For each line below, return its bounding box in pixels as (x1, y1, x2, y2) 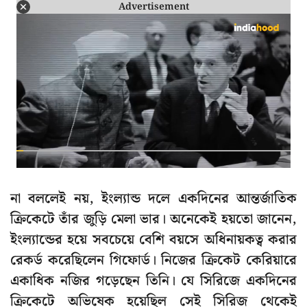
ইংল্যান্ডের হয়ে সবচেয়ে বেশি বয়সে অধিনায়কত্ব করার (10, 229, 297, 251)
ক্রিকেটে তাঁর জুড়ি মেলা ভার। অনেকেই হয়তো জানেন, (10, 208, 297, 231)
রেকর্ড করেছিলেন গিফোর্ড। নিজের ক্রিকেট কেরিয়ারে (10, 249, 297, 272)
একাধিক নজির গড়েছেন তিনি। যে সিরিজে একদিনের (10, 270, 297, 293)
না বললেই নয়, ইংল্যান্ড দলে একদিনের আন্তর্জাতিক (10, 188, 297, 210)
